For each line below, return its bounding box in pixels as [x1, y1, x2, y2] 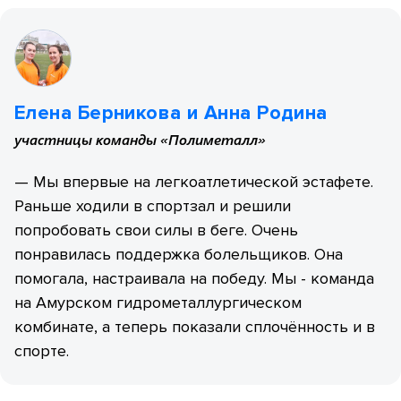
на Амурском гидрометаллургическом [14, 293, 302, 313]
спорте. [14, 341, 73, 362]
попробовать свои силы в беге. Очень [14, 220, 298, 241]
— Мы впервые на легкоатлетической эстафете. [14, 172, 373, 192]
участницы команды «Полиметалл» [14, 130, 266, 149]
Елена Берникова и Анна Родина [14, 101, 328, 126]
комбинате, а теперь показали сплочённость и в [14, 317, 375, 337]
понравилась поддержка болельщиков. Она [14, 244, 343, 265]
